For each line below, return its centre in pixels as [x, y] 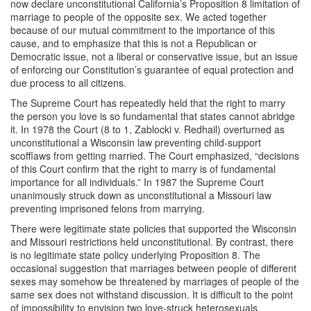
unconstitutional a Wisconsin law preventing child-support [136, 142]
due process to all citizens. [68, 82]
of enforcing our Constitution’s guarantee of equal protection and [152, 69]
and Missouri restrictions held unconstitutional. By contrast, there [152, 241]
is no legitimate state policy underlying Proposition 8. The [135, 254]
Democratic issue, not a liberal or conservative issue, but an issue [154, 56]
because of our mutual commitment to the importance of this [143, 30]
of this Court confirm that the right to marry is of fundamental [143, 168]
